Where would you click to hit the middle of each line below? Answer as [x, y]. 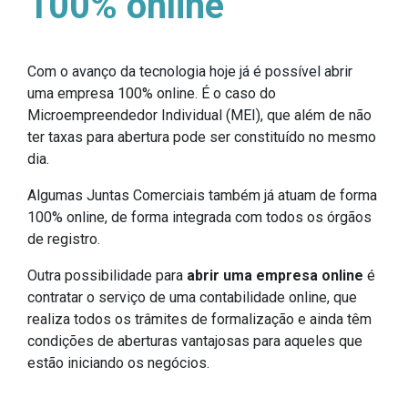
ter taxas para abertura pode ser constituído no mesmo [202, 137]
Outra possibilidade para [107, 275]
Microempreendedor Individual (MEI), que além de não [199, 115]
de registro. [64, 239]
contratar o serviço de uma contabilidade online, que [192, 297]
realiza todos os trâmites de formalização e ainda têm [199, 319]
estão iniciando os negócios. [118, 362]
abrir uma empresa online [275, 275]
